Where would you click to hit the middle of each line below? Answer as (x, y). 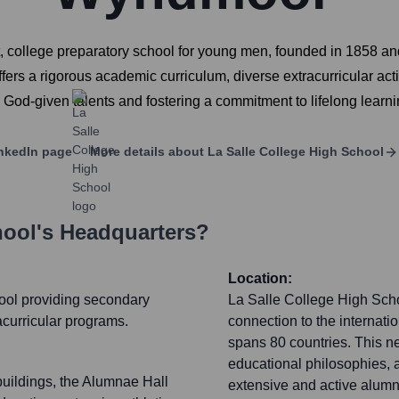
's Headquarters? (123, 232)
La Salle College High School (296, 152)
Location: (260, 279)
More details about (147, 152)
